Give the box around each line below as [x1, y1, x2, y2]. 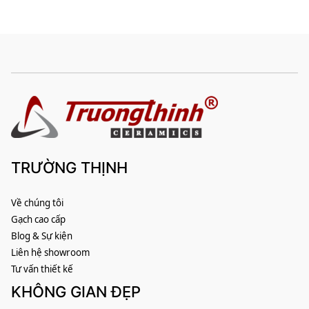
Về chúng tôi [11, 197, 63, 210]
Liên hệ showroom [11, 246, 90, 259]
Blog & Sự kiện [11, 230, 72, 243]
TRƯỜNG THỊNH [11, 159, 128, 177]
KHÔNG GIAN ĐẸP [11, 283, 141, 301]
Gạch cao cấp [11, 213, 66, 226]
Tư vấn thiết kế [11, 263, 73, 276]
